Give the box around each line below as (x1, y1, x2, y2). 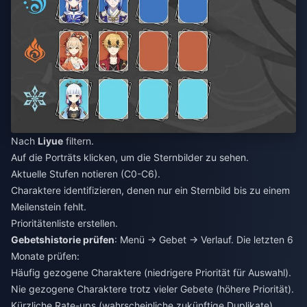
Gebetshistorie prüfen (11, 233, 114, 245)
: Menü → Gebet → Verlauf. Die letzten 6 (114, 233, 293, 245)
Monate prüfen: (11, 249, 79, 262)
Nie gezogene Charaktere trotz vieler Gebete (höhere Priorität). (11, 282, 294, 295)
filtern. (63, 134, 94, 147)
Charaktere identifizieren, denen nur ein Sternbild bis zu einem (11, 184, 290, 196)
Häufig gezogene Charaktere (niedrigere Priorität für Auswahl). (11, 266, 291, 278)
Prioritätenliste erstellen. (11, 217, 118, 229)
